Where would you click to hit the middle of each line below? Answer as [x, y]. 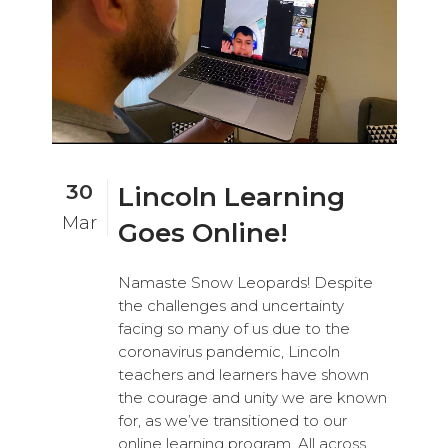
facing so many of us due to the [233, 329]
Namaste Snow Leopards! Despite [245, 283]
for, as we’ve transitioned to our [232, 421]
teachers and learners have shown [243, 375]
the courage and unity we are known [252, 398]
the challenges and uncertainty [230, 306]
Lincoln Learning [231, 197]
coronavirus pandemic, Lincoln [228, 352]
